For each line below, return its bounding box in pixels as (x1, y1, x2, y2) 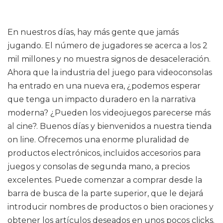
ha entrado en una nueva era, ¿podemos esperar (7, 81, 201, 91)
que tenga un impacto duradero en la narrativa (7, 95, 196, 104)
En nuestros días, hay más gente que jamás (7, 27, 179, 37)
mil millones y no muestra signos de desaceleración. (7, 54, 211, 64)
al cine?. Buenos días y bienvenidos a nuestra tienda (7, 121, 212, 131)
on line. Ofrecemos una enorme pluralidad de (7, 135, 189, 144)
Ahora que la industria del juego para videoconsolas (7, 68, 212, 77)
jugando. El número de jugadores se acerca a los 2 (7, 41, 208, 50)
